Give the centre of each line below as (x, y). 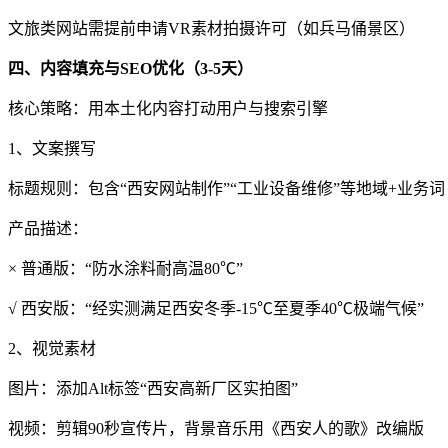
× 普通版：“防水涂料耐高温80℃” (125, 268)
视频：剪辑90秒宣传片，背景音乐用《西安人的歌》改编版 (216, 428)
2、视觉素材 (52, 348)
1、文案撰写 (52, 148)
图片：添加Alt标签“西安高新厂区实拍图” (153, 388)
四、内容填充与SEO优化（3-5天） (130, 68)
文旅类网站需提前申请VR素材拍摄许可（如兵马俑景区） (211, 28)
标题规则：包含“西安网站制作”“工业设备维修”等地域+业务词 (226, 188)
